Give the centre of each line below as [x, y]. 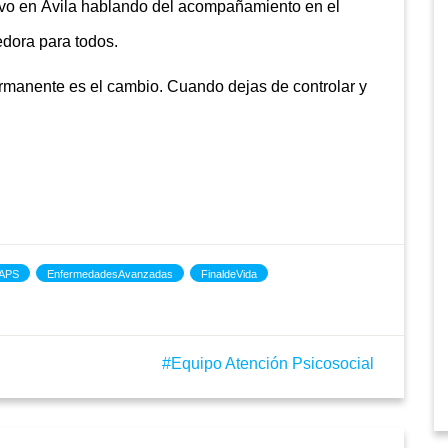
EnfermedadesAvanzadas [110, 274]
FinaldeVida [229, 274]
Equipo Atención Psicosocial [272, 364]
